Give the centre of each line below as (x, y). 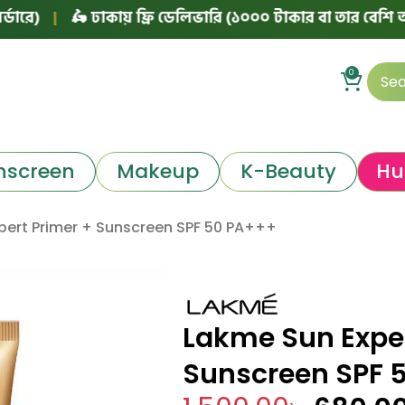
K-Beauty (288, 171)
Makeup (157, 171)
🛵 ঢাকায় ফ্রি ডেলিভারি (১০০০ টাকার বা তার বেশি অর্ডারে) (204, 17)
